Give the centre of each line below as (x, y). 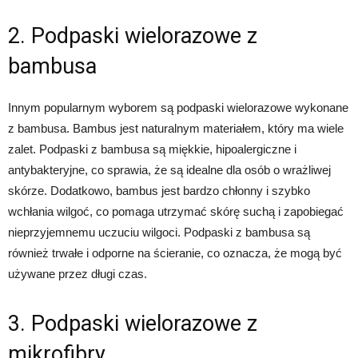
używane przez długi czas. (78, 274)
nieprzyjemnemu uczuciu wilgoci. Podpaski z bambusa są (159, 233)
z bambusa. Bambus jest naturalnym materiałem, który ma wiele (176, 129)
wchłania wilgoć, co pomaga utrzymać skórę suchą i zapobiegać (176, 212)
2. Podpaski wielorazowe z (133, 36)
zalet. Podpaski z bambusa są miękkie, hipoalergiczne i (152, 149)
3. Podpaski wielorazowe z (133, 324)
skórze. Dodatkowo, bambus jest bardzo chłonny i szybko (159, 191)
